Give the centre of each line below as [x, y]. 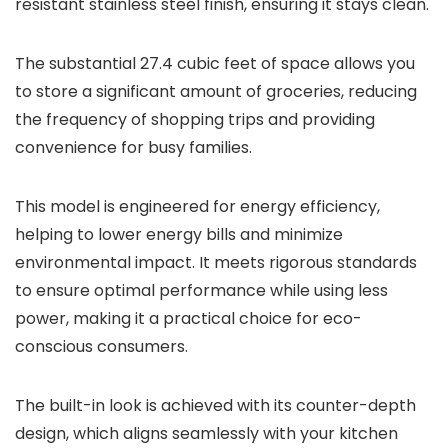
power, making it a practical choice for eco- [188, 318]
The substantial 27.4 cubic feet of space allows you [215, 63]
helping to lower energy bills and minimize [179, 234]
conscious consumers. [103, 346]
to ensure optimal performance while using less [201, 290]
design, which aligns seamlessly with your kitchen [206, 433]
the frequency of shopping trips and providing [195, 119]
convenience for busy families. [133, 147]
